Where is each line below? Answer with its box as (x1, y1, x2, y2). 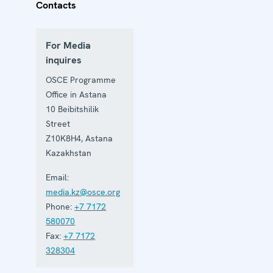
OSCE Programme (46, 74, 116, 85)
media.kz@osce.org (46, 186, 121, 197)
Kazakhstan (46, 147, 92, 158)
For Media (46, 38, 91, 52)
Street (46, 118, 71, 129)
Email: (46, 171, 69, 183)
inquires (46, 53, 82, 66)
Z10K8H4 (46, 132, 82, 144)
